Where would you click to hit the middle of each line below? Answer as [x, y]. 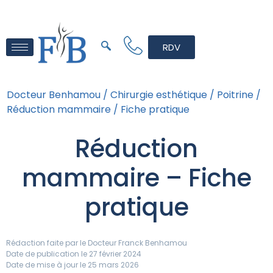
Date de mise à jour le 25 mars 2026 [73, 265]
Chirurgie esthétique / [162, 95]
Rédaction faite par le [46, 243]
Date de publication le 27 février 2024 [74, 254]
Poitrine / [239, 95]
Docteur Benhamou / [57, 95]
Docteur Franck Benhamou [136, 243]
